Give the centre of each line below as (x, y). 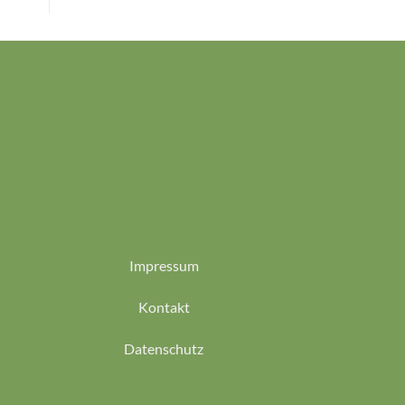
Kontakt (164, 307)
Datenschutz (164, 348)
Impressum (164, 266)
